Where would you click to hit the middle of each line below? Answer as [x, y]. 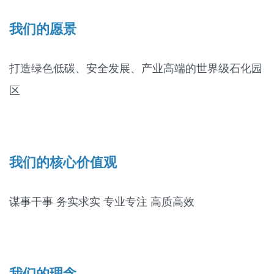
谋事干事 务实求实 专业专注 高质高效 [102, 202]
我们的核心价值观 [63, 162]
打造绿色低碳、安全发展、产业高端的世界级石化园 [136, 68]
